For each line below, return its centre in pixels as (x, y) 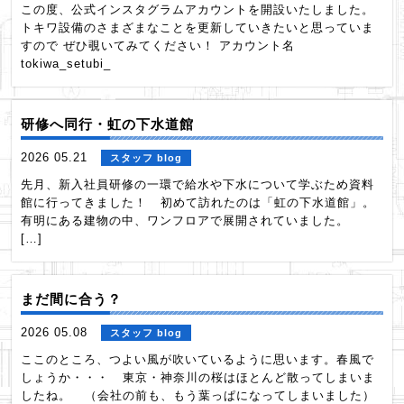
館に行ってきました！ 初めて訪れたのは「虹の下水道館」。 (198, 202)
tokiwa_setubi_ (71, 63)
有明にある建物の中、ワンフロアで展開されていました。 (199, 220)
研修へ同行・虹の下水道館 (108, 124)
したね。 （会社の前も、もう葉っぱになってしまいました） (198, 395)
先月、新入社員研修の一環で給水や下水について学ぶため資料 (198, 184)
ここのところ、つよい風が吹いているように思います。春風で (198, 359)
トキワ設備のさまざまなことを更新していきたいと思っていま (198, 27)
